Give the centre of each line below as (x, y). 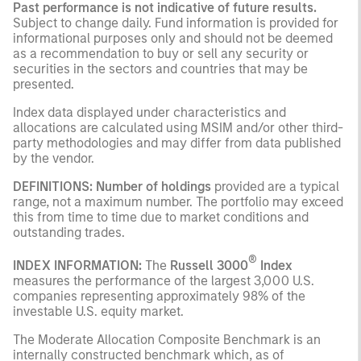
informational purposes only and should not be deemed (173, 38)
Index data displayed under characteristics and (149, 112)
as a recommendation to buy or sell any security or (161, 53)
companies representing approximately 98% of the (159, 297)
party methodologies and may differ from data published (177, 143)
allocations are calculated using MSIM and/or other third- (178, 127)
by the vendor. (54, 158)
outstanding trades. (69, 232)
